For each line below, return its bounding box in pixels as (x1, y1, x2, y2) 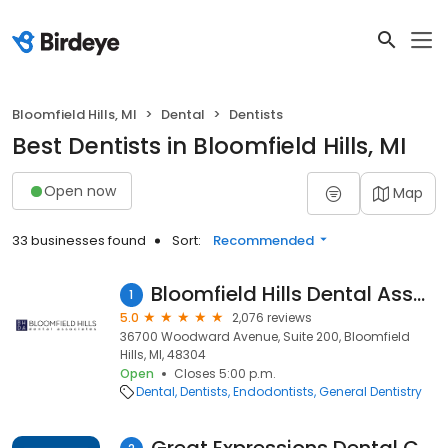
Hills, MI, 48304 (120, 346, 206, 363)
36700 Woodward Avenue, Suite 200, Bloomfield (120, 328, 410, 345)
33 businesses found (12, 231, 146, 250)
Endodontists (233, 383, 314, 400)
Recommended (213, 231, 314, 250)
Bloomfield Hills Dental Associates (412, 280, 425, 308)
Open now (44, 180, 116, 201)
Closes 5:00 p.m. (174, 365, 276, 382)
